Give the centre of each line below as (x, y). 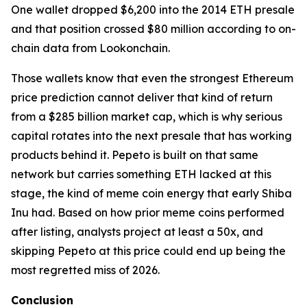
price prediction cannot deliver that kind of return (142, 98)
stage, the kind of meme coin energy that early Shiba (151, 194)
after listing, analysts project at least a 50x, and (137, 232)
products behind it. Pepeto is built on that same (135, 155)
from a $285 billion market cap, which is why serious (147, 117)
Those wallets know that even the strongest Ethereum (152, 78)
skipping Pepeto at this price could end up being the (148, 251)
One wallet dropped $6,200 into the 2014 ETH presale (153, 10)
